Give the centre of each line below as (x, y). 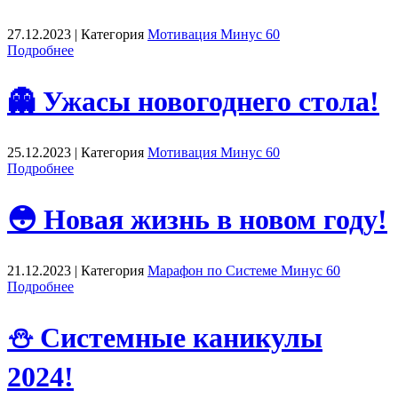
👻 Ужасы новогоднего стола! (193, 102)
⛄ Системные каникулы (165, 338)
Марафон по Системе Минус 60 (244, 270)
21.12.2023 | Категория (77, 270)
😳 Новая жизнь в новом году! (197, 220)
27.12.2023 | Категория (77, 34)
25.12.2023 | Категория (77, 152)
